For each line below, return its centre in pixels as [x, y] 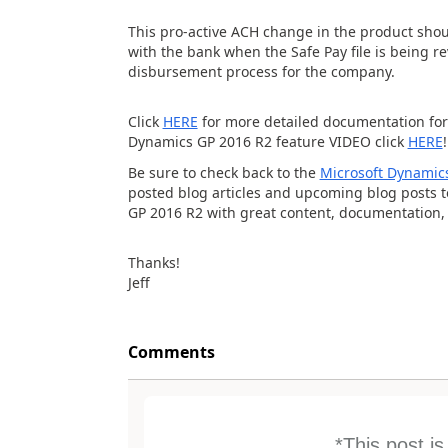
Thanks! [153, 263]
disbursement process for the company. [261, 71]
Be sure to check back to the [223, 172]
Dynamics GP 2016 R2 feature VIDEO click [267, 142]
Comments [171, 352]
